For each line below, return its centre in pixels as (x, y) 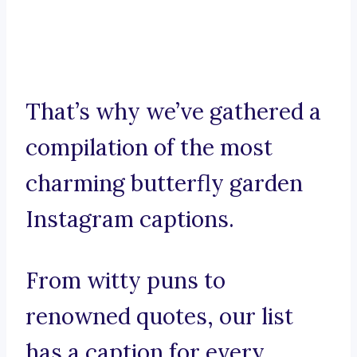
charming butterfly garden (164, 184)
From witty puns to (126, 281)
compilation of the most (149, 148)
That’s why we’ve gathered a (173, 112)
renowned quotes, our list (159, 317)
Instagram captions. (130, 220)
